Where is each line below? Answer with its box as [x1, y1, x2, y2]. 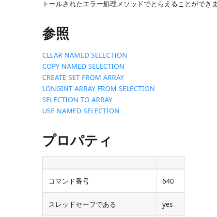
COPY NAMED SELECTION [42, 61, 125, 71]
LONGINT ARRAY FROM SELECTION [42, 83, 155, 93]
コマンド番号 [48, 176, 90, 186]
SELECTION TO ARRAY [42, 94, 113, 104]
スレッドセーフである [48, 199, 117, 209]
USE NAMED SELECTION [42, 106, 120, 115]
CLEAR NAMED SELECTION [42, 50, 128, 60]
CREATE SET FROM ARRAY [42, 72, 124, 82]
